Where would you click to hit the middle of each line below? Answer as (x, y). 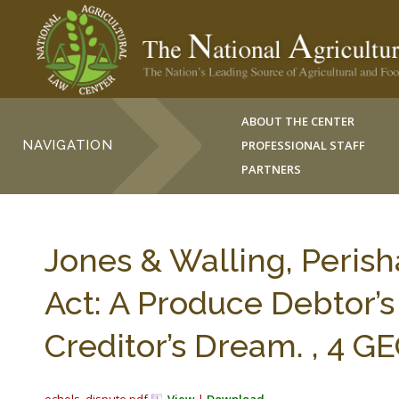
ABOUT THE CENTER (298, 121)
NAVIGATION (68, 145)
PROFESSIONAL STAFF (304, 145)
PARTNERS (272, 169)
